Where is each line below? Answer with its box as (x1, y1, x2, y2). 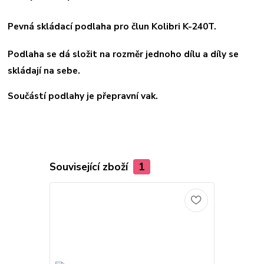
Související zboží (49, 159, 131, 174)
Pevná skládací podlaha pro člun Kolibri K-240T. (8, 19, 217, 32)
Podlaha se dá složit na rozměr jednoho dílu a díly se (8, 48, 239, 61)
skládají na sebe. (8, 64, 81, 77)
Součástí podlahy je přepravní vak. (8, 89, 159, 102)
